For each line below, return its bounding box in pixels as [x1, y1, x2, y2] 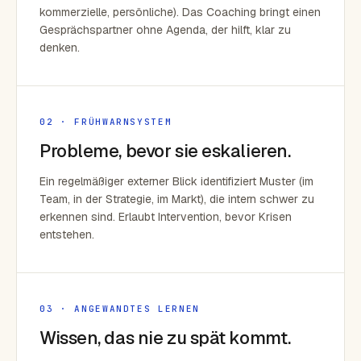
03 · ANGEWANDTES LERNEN [39, 303, 200, 314]
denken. [39, 40, 80, 55]
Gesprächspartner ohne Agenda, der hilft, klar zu [39, 23, 291, 37]
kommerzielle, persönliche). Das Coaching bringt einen [39, 5, 321, 19]
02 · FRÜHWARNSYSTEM [39, 116, 172, 127]
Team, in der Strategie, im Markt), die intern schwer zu [39, 192, 314, 206]
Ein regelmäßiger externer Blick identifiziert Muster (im [39, 174, 313, 189]
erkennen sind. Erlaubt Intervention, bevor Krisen [39, 210, 292, 224]
